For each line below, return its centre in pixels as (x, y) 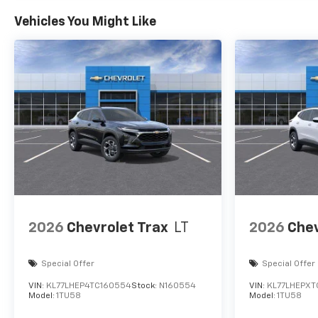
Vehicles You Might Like (85, 22)
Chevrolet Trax (117, 227)
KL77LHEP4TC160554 (89, 286)
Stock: (145, 286)
